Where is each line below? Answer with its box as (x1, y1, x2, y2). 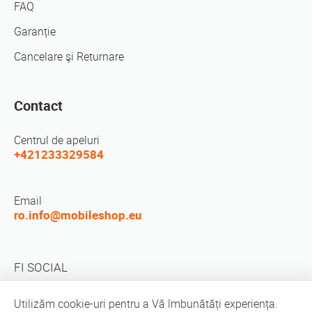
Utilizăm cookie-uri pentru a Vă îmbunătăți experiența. (14, 297, 278, 311)
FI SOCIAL (14, 260, 68, 274)
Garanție (14, 24, 56, 38)
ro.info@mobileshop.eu (14, 208, 142, 222)
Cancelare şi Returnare (14, 49, 124, 63)
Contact (14, 97, 63, 114)
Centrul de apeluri (14, 133, 100, 147)
